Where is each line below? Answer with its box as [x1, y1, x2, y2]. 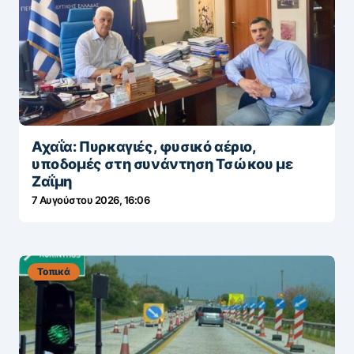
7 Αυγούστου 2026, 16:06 [32, 194, 150, 207]
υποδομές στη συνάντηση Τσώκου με [32, 156, 293, 173]
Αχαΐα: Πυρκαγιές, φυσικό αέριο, [32, 138, 256, 156]
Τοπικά [37, 265, 70, 278]
